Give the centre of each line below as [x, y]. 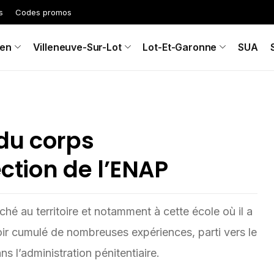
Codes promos [43, 12]
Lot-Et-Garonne [180, 47]
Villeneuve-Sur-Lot [77, 47]
